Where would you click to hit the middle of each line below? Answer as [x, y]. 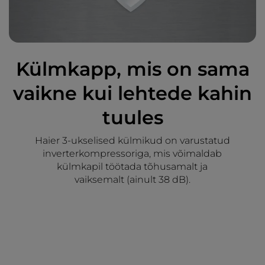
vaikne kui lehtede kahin [132, 93]
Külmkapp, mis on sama [132, 69]
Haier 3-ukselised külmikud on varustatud [132, 140]
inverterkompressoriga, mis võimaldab [132, 153]
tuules [132, 117]
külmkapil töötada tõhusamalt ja [132, 166]
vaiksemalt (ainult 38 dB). [132, 179]
